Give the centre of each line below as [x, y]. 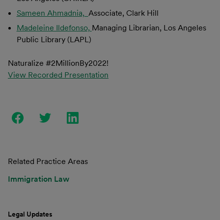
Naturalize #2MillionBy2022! [58, 63]
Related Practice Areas [48, 161]
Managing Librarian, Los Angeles [149, 27]
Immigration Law [39, 179]
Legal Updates [30, 214]
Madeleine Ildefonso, [54, 27]
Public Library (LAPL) [54, 39]
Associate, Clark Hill [123, 13]
